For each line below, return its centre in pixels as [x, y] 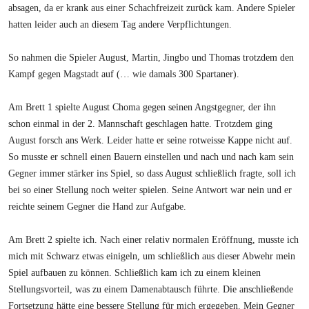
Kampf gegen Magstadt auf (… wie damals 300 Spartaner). [124, 74]
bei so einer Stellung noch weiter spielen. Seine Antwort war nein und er [150, 190]
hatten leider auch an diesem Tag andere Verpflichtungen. [120, 24]
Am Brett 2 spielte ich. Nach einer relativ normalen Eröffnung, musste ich [154, 239]
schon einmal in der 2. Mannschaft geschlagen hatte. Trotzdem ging [141, 123]
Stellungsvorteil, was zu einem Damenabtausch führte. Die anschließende [151, 289]
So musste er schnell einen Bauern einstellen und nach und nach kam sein [151, 157]
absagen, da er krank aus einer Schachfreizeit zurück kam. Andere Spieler [152, 8]
